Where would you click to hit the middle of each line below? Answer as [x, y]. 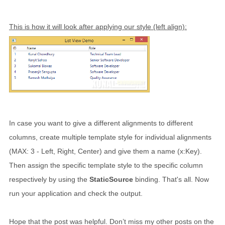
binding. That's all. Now [171, 179]
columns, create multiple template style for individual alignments [110, 137]
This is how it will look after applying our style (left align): [98, 27]
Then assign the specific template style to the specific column [106, 165]
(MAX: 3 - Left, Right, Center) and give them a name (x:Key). [105, 151]
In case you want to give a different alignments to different [101, 123]
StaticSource [111, 179]
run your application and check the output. [76, 193]
